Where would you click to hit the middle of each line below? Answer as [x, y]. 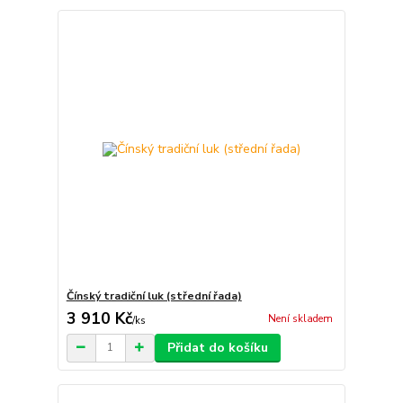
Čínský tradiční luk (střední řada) [154, 296]
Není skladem [300, 318]
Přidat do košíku [217, 347]
